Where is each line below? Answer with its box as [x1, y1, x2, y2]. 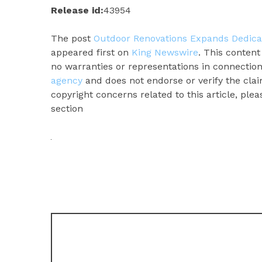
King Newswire [132, 46, 198, 58]
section [51, 102, 83, 114]
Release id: [51, 4, 104, 16]
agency [51, 74, 82, 86]
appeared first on [51, 46, 132, 58]
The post [51, 32, 94, 44]
